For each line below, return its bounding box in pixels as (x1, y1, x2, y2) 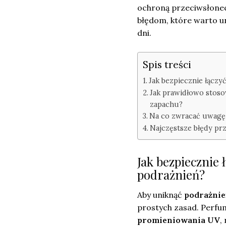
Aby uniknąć (137, 190, 184, 200)
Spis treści (143, 58, 191, 71)
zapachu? (149, 99, 183, 109)
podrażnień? (137, 166, 205, 183)
